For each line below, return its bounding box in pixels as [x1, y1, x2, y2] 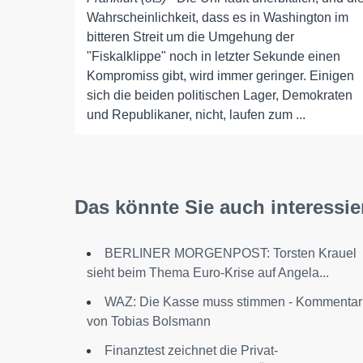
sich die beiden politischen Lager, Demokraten [87, 88, 352, 102]
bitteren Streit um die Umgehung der [87, 30, 294, 44]
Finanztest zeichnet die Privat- [105, 344, 278, 357]
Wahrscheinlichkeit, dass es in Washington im [87, 11, 348, 24]
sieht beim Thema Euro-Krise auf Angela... [87, 266, 329, 280]
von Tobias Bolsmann [87, 314, 211, 328]
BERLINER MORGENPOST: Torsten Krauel [105, 246, 357, 260]
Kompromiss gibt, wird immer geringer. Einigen [87, 69, 354, 83]
